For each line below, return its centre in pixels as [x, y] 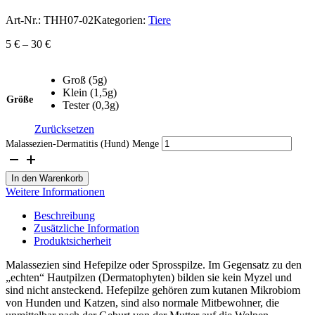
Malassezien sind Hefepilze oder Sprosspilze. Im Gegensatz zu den [154, 264]
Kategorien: [121, 20]
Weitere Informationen [55, 191]
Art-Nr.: [25, 20]
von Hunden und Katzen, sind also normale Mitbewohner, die [142, 302]
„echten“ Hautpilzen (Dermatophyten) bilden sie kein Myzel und [149, 277]
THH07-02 [69, 20]
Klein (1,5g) [90, 92]
